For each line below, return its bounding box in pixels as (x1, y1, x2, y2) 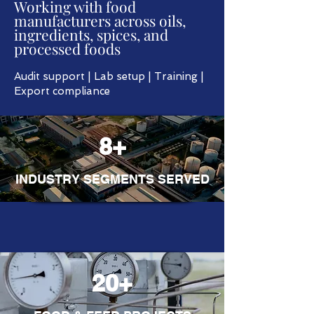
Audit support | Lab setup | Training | (14, 70, 204, 83)
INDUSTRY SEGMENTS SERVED (15, 172, 210, 186)
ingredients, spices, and (14, 25, 168, 44)
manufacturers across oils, (14, 11, 186, 30)
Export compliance (14, 85, 110, 97)
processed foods (14, 39, 121, 58)
